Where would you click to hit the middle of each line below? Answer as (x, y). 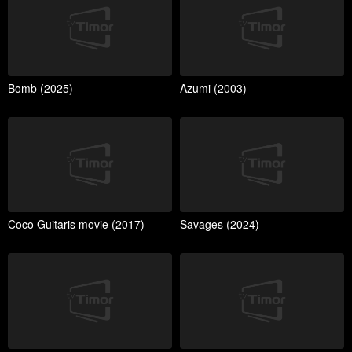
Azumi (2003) (213, 88)
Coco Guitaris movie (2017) (76, 224)
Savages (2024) (220, 224)
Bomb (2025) (40, 88)
